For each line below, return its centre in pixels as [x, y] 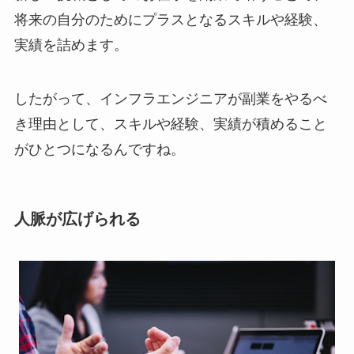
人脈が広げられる [77, 219]
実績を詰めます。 [71, 45]
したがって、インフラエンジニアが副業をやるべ [170, 98]
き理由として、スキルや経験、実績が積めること [170, 124]
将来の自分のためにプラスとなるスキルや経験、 [170, 20]
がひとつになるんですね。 [99, 149]
